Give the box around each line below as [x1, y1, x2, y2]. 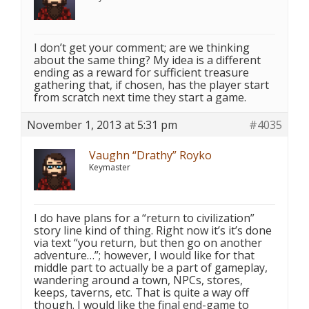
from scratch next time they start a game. [34, 90, 246, 105]
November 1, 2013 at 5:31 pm [27, 117, 177, 132]
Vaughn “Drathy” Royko [89, 148, 212, 163]
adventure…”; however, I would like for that [34, 248, 255, 263]
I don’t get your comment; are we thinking [34, 40, 250, 55]
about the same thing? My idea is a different [34, 52, 261, 68]
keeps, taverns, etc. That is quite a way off [34, 285, 249, 300]
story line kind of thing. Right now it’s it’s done [34, 223, 272, 238]
